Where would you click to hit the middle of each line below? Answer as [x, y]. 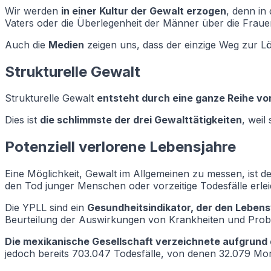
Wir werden [33, 11]
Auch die [27, 44]
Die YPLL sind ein [46, 208]
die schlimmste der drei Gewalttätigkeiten [141, 120]
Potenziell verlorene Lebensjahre [120, 147]
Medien [66, 44]
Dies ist [22, 120]
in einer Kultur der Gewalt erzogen [144, 11]
